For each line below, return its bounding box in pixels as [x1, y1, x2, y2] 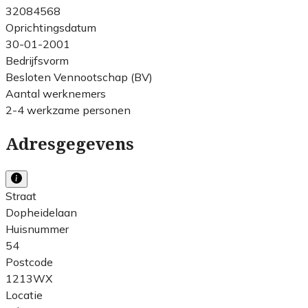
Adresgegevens [5, 134, 134, 154]
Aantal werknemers [5, 86, 106, 100]
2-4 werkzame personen [5, 102, 131, 117]
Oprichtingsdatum [5, 20, 96, 34]
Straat [5, 188, 36, 203]
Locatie [5, 287, 43, 302]
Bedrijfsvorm [5, 53, 69, 67]
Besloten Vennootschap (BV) [5, 69, 153, 84]
